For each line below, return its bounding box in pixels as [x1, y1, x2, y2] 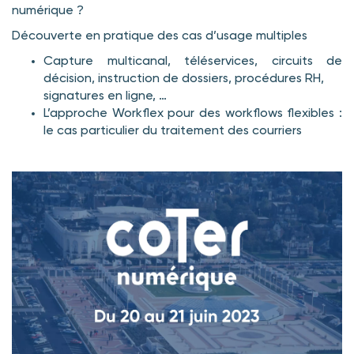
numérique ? [12, 5, 84, 17]
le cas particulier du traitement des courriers [43, 125, 302, 137]
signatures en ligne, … [43, 90, 167, 103]
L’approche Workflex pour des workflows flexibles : [43, 107, 342, 120]
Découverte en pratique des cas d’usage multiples [12, 30, 307, 43]
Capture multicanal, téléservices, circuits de [43, 55, 342, 68]
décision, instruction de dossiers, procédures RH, [43, 73, 324, 85]
